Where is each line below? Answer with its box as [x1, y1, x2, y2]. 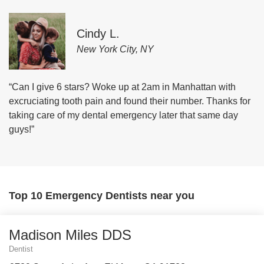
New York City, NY [77, 44, 154, 54]
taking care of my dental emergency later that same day [9, 110, 238, 120]
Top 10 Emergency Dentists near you [9, 190, 194, 202]
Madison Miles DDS [9, 227, 131, 243]
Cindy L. [77, 27, 120, 40]
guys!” [9, 124, 34, 134]
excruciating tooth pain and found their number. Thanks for [9, 96, 250, 106]
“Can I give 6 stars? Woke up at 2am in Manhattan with [9, 82, 236, 92]
